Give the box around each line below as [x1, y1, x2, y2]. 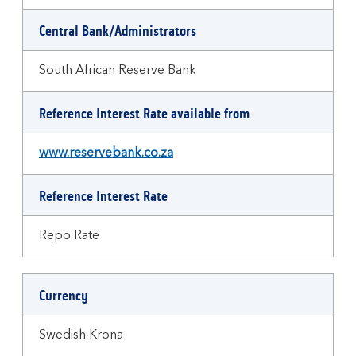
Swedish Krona [39, 329, 123, 342]
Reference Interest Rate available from [39, 105, 250, 122]
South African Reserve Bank [39, 64, 196, 77]
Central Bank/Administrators [39, 22, 196, 40]
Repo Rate [39, 230, 99, 242]
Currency [39, 287, 88, 304]
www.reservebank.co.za [39, 147, 173, 160]
